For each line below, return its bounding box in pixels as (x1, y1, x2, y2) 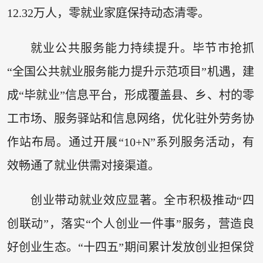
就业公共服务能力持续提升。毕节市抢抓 (30, 41, 255, 55)
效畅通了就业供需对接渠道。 (6, 159, 160, 172)
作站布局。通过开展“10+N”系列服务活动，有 (6, 135, 255, 149)
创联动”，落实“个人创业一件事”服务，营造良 (6, 217, 255, 231)
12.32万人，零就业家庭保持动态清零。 (6, 6, 210, 20)
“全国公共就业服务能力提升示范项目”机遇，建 (6, 65, 255, 78)
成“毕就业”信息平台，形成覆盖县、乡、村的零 (6, 88, 255, 102)
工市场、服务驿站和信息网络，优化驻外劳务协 (6, 112, 255, 125)
